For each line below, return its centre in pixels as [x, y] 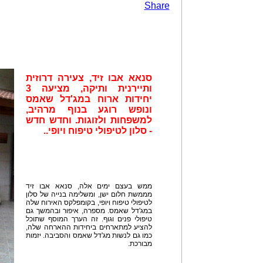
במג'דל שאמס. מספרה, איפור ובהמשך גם [89, 211]
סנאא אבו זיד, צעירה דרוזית [89, 78]
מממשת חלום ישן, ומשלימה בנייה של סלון [89, 194]
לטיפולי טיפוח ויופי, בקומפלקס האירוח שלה [89, 203]
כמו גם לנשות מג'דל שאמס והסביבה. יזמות [89, 235]
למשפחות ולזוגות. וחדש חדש [89, 120]
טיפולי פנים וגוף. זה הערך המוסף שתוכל [89, 219]
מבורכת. [140, 244]
